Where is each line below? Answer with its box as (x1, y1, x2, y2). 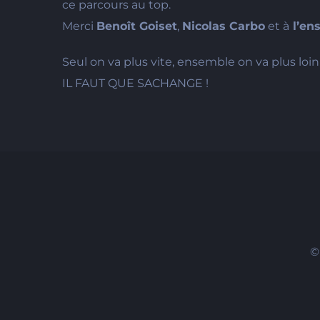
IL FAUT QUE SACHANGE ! (62, 76, 209, 91)
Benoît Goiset (96, 19, 177, 34)
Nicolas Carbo (182, 19, 265, 34)
